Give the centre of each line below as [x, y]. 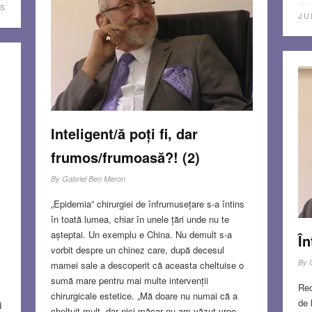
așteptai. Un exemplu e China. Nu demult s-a [141, 234]
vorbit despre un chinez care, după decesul [137, 249]
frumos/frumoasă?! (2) [125, 157]
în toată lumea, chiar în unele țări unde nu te [140, 219]
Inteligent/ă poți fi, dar [124, 133]
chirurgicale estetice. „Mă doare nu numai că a [144, 295]
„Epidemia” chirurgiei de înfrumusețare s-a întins [147, 203]
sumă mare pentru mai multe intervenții [129, 280]
